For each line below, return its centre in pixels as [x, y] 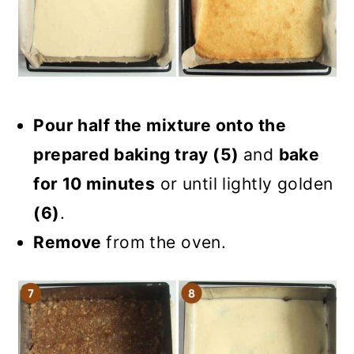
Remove [70, 242]
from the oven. [166, 242]
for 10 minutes [94, 184]
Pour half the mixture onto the [160, 125]
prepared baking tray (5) [138, 154]
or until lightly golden [244, 184]
